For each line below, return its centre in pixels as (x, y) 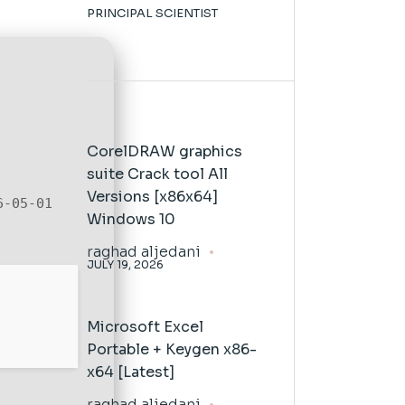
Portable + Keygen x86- (171, 349)
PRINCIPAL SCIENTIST (152, 13)
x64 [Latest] (130, 372)
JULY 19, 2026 (125, 264)
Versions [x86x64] (152, 197)
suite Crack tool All (157, 174)
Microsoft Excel (145, 327)
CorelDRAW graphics (164, 151)
